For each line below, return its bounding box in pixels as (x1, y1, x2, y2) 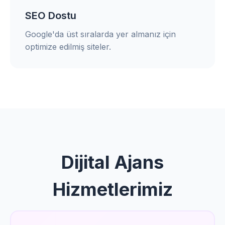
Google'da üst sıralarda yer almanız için (25, 29, 176, 39)
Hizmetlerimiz (52, 178, 173, 200)
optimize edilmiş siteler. (25, 42, 111, 52)
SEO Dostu (25, 10, 76, 22)
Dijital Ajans (61, 151, 164, 173)
